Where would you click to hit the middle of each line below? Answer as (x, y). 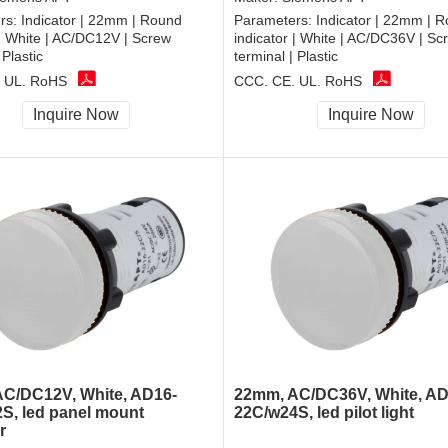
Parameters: (275, 20)
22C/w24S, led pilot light (324, 413)
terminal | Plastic (286, 56)
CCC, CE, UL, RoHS (298, 80)
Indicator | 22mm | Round (101, 20)
